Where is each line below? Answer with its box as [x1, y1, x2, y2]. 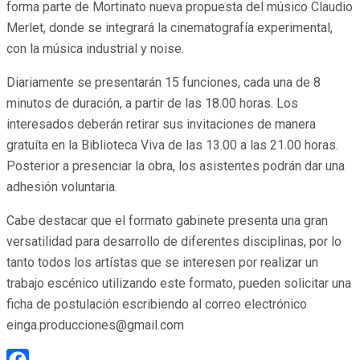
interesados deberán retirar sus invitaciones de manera [6, 117, 316, 133]
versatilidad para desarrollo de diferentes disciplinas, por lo [6, 234, 342, 250]
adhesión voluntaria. [6, 179, 117, 195]
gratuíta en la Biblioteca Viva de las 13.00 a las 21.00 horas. [6, 137, 338, 153]
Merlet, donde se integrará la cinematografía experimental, [6, 20, 333, 36]
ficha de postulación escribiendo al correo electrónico [6, 297, 307, 313]
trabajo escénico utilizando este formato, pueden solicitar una [6, 276, 351, 292]
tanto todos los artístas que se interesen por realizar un [6, 255, 318, 271]
